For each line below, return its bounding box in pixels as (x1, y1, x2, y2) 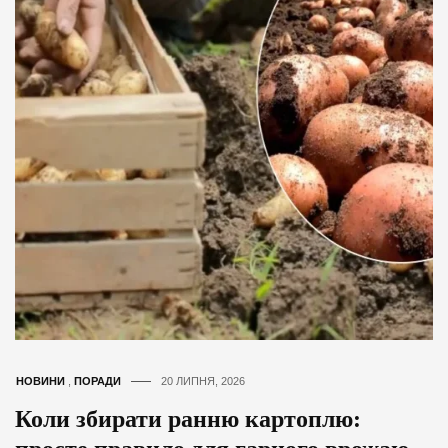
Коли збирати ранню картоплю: (15, 406, 361, 433)
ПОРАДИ (74, 375, 121, 388)
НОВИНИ (16, 375, 65, 388)
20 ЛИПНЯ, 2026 (161, 375, 245, 388)
